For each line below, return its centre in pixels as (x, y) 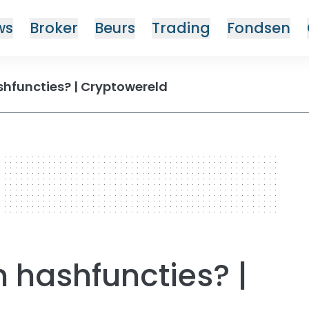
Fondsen (259, 28)
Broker (54, 28)
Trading (181, 28)
